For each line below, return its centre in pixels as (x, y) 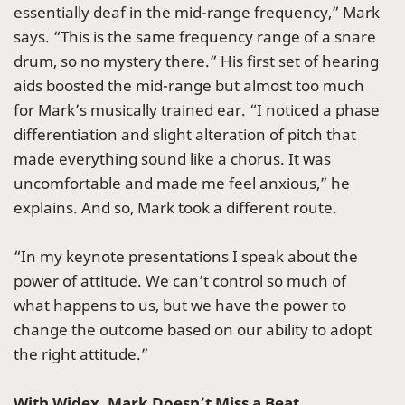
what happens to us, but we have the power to (180, 306)
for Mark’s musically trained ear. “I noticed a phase (197, 110)
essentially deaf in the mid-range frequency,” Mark (197, 13)
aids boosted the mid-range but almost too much (189, 86)
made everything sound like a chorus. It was (172, 159)
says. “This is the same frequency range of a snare (195, 37)
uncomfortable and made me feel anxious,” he (182, 184)
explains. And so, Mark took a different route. (177, 208)
